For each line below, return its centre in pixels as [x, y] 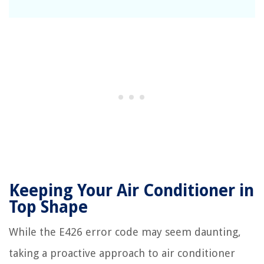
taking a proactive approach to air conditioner [122, 253]
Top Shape [48, 207]
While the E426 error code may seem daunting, [125, 232]
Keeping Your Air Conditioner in [131, 191]
